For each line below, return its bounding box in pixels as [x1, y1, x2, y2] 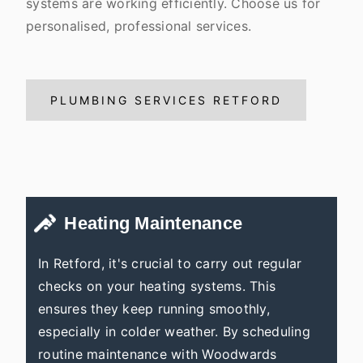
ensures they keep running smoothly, [38, 301, 270, 317]
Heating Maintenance [64, 213, 242, 233]
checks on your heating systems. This [38, 278, 275, 294]
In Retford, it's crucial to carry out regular [38, 255, 302, 271]
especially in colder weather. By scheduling [38, 323, 310, 340]
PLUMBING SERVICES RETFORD [50, 93, 282, 107]
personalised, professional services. [26, 18, 251, 34]
